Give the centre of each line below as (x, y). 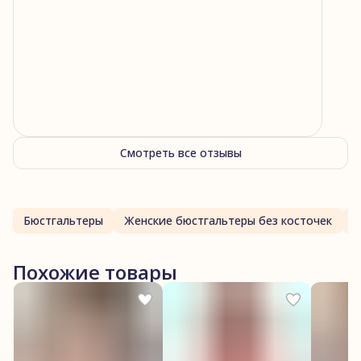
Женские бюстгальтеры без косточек (228, 220)
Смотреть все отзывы (180, 152)
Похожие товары (95, 272)
